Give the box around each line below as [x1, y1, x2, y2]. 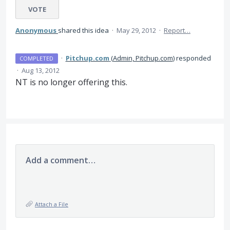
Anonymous [15, 25, 56, 35]
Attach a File [35, 200, 68, 208]
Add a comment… [26, 154, 95, 166]
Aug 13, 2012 [22, 65, 60, 75]
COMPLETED [20, 54, 54, 62]
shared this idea [58, 25, 110, 35]
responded [174, 53, 211, 63]
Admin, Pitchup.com [112, 53, 173, 63]
